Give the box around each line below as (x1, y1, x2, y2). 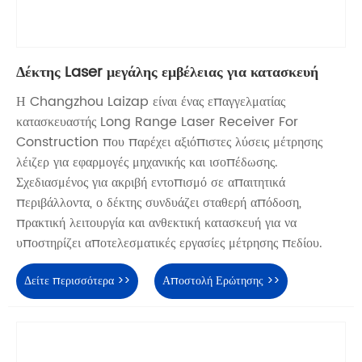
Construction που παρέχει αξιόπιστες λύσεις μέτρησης (16, 131, 322, 153)
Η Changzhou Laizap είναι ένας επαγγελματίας (16, 90, 285, 112)
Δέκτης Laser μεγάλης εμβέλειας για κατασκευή (16, 60, 318, 84)
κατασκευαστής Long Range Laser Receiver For (16, 111, 298, 133)
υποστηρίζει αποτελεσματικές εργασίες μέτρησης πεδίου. (16, 232, 322, 254)
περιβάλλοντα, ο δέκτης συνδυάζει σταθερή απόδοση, (16, 192, 301, 213)
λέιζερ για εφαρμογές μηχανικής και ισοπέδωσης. (16, 151, 278, 173)
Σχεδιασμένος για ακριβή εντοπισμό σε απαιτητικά (16, 171, 285, 193)
